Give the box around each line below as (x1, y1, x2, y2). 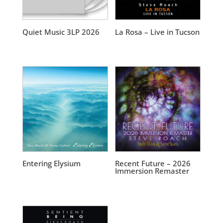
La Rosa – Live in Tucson (115, 26, 200, 37)
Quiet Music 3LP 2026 (22, 26, 100, 37)
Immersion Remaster (115, 166, 190, 176)
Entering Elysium (22, 158, 81, 169)
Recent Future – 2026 (115, 158, 191, 169)
